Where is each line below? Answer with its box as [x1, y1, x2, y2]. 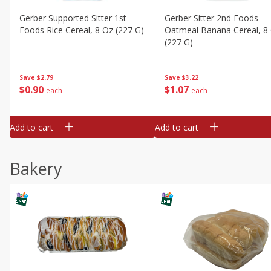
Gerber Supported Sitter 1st [19, 12, 126, 24]
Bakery [10, 157, 62, 180]
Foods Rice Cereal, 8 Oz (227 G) [19, 24, 144, 36]
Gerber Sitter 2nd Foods [165, 12, 258, 24]
